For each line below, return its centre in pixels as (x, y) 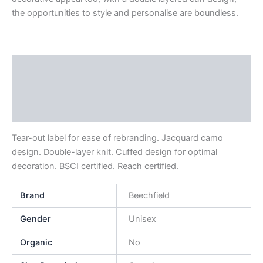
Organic (36, 242)
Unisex (142, 219)
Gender (36, 219)
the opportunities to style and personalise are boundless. (125, 13)
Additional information (58, 88)
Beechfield (149, 195)
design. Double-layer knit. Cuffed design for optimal (114, 152)
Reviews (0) (37, 111)
